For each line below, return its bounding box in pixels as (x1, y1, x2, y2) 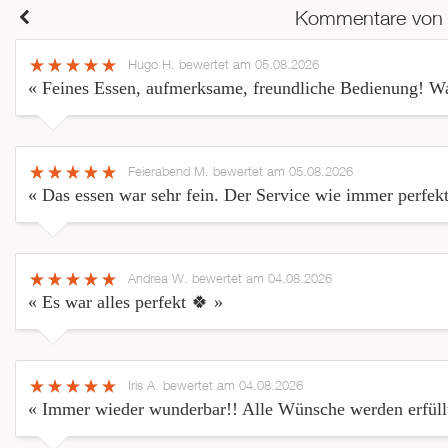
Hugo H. (128, 56, 179, 73)
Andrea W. (128, 270, 192, 287)
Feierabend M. (128, 163, 213, 180)
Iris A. (128, 377, 163, 394)
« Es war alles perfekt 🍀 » (28, 292, 223, 313)
